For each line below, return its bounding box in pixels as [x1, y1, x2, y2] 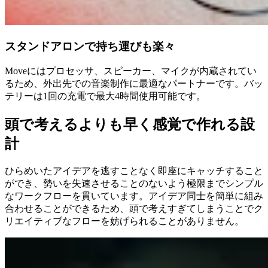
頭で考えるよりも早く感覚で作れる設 [5, 117, 255, 133]
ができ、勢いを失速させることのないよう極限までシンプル [5, 178, 263, 189]
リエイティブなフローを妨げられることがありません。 [5, 216, 244, 227]
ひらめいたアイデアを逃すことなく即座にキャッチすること [5, 166, 263, 176]
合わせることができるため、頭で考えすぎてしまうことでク [5, 203, 263, 214]
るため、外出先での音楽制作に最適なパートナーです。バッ [5, 78, 263, 89]
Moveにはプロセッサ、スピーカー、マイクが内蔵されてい [5, 66, 257, 77]
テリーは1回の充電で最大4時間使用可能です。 [5, 91, 206, 102]
